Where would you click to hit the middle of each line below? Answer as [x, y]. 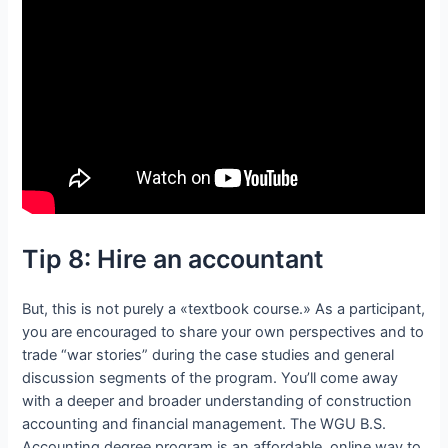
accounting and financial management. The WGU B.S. [204, 424]
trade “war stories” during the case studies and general [208, 355]
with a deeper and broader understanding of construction [217, 401]
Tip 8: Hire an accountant [173, 259]
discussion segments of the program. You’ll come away [210, 378]
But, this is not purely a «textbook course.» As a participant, [224, 309]
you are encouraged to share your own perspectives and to [223, 332]
